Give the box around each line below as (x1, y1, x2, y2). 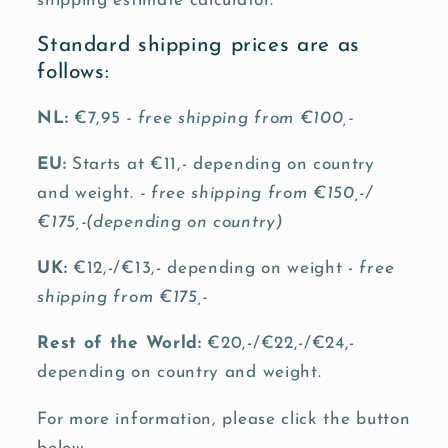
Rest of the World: (37, 335, 202, 353)
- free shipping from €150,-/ (133, 184, 373, 202)
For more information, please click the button (37, 410, 411, 428)
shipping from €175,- (37, 289, 209, 307)
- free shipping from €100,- (126, 109, 354, 127)
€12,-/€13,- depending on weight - (67, 260, 360, 278)
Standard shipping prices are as (37, 35, 360, 57)
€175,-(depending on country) (37, 213, 283, 231)
